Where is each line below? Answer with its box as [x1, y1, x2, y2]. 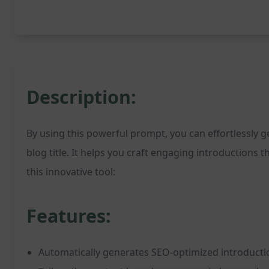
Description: [26, 85, 136, 109]
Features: [26, 204, 111, 228]
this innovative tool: [26, 165, 115, 178]
